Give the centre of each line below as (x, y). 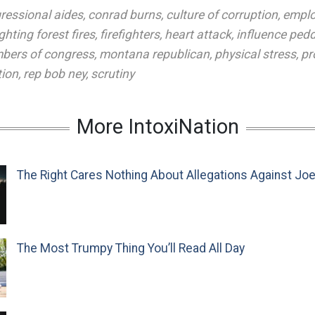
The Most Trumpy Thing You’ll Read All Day (131, 248)
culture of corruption (222, 15)
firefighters (130, 34)
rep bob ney (54, 74)
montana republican (154, 54)
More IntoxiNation (157, 127)
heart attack (198, 34)
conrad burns (124, 15)
